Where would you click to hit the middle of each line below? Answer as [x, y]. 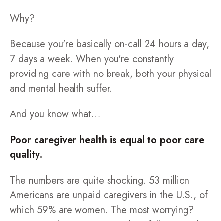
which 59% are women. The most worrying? [102, 210]
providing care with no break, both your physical [110, 74]
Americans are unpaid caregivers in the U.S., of [109, 195]
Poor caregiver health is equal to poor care [107, 140]
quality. [26, 155]
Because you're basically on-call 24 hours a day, [110, 44]
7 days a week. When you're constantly [92, 59]
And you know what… [55, 114]
